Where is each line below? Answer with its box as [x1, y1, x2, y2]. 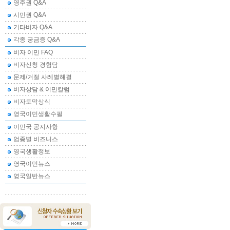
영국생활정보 [13, 148, 50, 155]
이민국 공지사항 [13, 123, 58, 130]
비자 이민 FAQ [13, 49, 53, 56]
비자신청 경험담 [13, 61, 58, 68]
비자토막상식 [13, 98, 50, 105]
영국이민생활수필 [13, 110, 63, 118]
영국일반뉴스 [13, 172, 50, 180]
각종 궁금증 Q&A [13, 36, 60, 43]
